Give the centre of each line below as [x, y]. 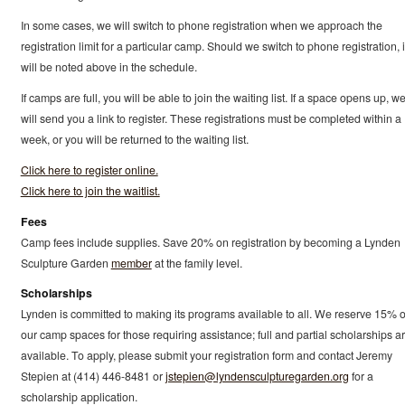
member [131, 263]
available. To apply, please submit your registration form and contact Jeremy [206, 356]
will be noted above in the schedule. [108, 67]
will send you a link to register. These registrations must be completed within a [211, 118]
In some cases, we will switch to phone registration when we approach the [201, 26]
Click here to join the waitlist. [90, 190]
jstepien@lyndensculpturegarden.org [257, 377]
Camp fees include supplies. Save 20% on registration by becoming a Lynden [210, 242]
